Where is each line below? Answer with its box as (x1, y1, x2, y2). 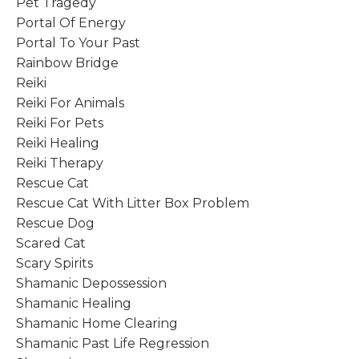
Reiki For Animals (16, 95, 124, 111)
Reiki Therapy (16, 155, 103, 171)
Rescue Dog (16, 215, 95, 231)
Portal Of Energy (16, 14, 126, 30)
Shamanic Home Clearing (16, 315, 178, 331)
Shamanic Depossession (16, 275, 167, 291)
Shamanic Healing (16, 295, 131, 311)
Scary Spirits (16, 255, 93, 271)
